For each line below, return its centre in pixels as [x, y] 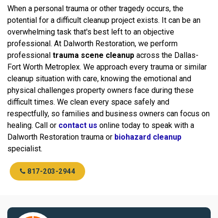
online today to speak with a [146, 126]
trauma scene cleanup [93, 55]
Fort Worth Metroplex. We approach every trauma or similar [107, 67]
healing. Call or [33, 126]
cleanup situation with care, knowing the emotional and [99, 79]
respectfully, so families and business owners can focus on [109, 114]
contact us [78, 126]
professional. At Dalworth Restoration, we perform [92, 44]
